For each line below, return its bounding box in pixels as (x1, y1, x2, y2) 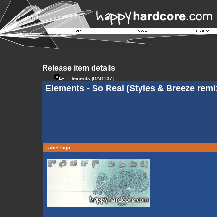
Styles (129, 83, 155, 93)
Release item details (42, 64, 115, 72)
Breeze (166, 83, 195, 93)
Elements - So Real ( (46, 83, 129, 93)
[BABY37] (90, 76, 114, 81)
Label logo (44, 145, 72, 150)
